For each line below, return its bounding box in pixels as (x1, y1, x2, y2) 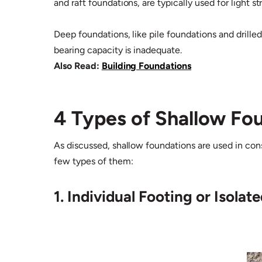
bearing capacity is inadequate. (54, 44, 185, 56)
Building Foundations (101, 60, 192, 72)
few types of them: (54, 156, 136, 167)
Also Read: (54, 60, 102, 72)
